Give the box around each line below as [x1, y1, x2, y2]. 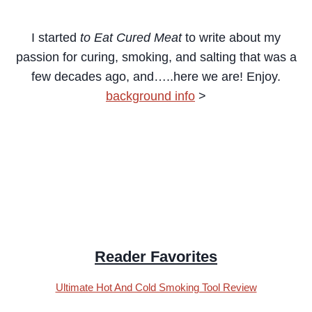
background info [106, 89, 195, 104]
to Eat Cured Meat [80, 31, 185, 45]
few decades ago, [31, 70, 130, 84]
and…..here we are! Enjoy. [130, 70, 281, 84]
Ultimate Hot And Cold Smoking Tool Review [55, 281, 257, 294]
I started [31, 31, 80, 45]
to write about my [185, 31, 281, 45]
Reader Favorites [95, 248, 217, 266]
